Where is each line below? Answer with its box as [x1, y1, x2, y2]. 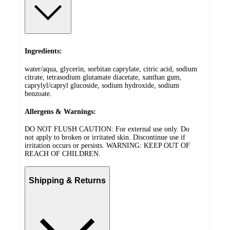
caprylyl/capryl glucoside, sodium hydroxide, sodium [25, 82, 179, 90]
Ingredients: [25, 47, 62, 55]
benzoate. [25, 90, 52, 98]
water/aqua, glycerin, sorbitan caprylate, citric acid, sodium [25, 65, 197, 73]
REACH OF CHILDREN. [25, 150, 101, 158]
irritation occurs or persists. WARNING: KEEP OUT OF [25, 142, 190, 150]
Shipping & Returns [29, 176, 106, 185]
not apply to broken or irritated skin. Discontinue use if [25, 133, 185, 142]
